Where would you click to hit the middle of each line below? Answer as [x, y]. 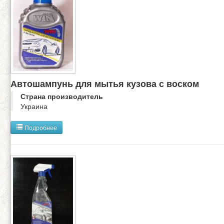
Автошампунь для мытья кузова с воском [105, 83]
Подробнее [40, 127]
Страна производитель [62, 96]
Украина [34, 106]
